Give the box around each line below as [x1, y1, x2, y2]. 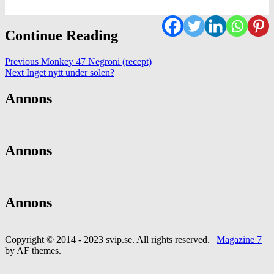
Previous [5, 56, 39, 67]
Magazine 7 [217, 234, 262, 245]
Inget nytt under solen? [24, 67, 114, 78]
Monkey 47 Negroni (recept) [39, 56, 152, 67]
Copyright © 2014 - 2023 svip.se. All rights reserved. [5, 234, 212, 245]
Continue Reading [5, 28, 118, 44]
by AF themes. [5, 245, 61, 256]
